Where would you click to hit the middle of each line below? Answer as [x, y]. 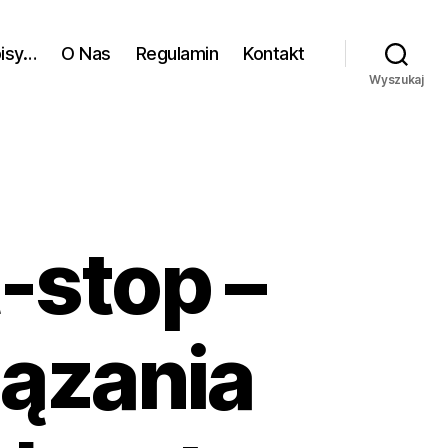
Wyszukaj [396, 79]
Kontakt [274, 53]
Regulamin [177, 53]
